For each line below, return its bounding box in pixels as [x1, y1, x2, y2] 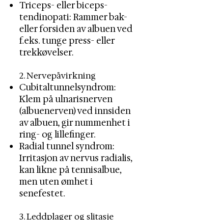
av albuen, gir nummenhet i [19, 117, 130, 129]
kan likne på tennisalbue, [19, 164, 121, 176]
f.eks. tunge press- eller [19, 35, 114, 47]
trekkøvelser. [19, 47, 74, 58]
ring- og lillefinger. [19, 129, 96, 140]
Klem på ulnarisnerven [19, 93, 112, 105]
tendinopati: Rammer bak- [19, 11, 127, 23]
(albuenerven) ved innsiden [19, 105, 131, 117]
